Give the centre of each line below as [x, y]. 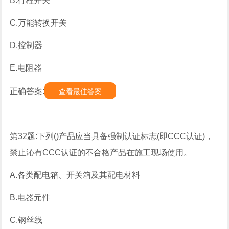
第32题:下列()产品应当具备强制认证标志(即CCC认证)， [112, 136]
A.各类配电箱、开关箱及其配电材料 [75, 175]
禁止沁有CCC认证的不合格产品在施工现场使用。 [101, 153]
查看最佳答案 [81, 91]
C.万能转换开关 [39, 23]
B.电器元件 [30, 198]
